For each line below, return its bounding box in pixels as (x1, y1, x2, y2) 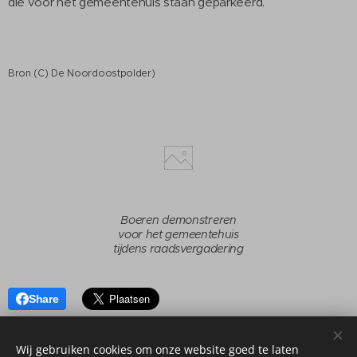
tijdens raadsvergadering (113, 241, 244, 257)
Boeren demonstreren (120, 213, 237, 228)
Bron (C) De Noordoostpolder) (8, 67, 155, 79)
